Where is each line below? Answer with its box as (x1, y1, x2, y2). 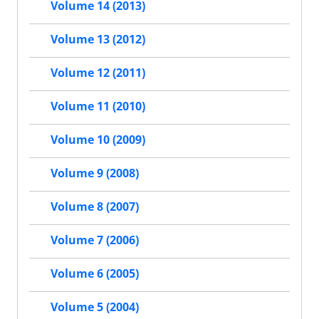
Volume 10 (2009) (51, 132, 145, 148)
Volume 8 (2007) (51, 199, 139, 215)
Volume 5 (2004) (51, 299, 139, 315)
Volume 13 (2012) (51, 31, 145, 48)
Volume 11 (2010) (51, 98, 145, 115)
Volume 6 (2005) (51, 266, 139, 282)
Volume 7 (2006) (51, 232, 139, 249)
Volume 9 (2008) (51, 165, 139, 182)
